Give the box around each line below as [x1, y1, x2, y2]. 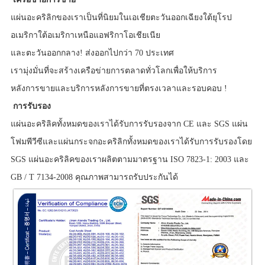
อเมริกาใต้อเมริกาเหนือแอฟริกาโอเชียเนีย [10, 30, 160, 40]
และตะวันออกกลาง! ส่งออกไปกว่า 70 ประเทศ [10, 48, 174, 57]
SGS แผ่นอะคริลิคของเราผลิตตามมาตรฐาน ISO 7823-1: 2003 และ [10, 154, 249, 164]
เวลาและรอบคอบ [158, 83, 224, 93]
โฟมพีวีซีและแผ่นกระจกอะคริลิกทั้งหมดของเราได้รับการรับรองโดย [10, 137, 252, 146]
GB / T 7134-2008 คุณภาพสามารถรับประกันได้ [10, 172, 178, 182]
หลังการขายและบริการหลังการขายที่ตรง [10, 83, 159, 93]
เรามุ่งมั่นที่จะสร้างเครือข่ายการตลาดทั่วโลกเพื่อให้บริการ [10, 66, 217, 75]
